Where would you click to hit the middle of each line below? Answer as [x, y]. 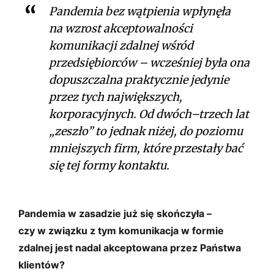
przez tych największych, [116, 97]
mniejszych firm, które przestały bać [146, 148]
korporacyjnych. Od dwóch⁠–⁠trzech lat [149, 114]
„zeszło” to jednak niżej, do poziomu [146, 131]
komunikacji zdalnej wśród [121, 45]
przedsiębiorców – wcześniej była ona [149, 62]
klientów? [42, 265]
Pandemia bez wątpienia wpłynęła [140, 11]
